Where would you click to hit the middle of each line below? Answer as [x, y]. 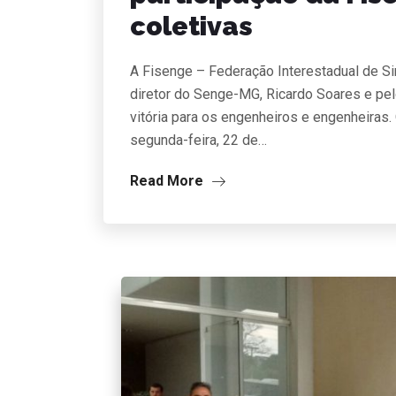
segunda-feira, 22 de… [198, 141]
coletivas [191, 27]
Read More [168, 181]
